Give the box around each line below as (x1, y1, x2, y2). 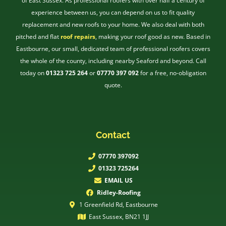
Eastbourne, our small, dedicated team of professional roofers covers (16, 44, 210, 53)
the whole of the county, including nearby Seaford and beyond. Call (20, 56, 206, 66)
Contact (96, 130, 130, 141)
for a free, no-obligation (140, 69, 206, 78)
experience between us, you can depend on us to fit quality (31, 8, 195, 17)
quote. (104, 81, 122, 90)
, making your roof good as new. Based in (95, 32, 210, 41)
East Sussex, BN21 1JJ (88, 212, 149, 221)
